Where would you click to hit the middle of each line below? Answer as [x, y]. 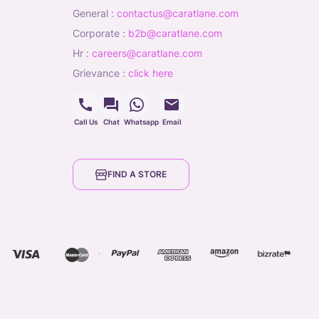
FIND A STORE [137, 174]
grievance [100, 73]
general [94, 13]
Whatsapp [141, 122]
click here [151, 73]
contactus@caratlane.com [178, 13]
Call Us [85, 122]
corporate [100, 33]
